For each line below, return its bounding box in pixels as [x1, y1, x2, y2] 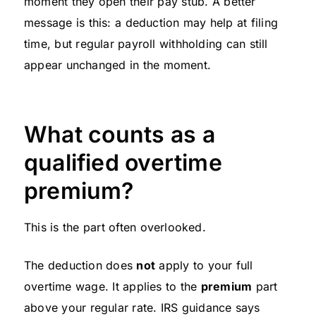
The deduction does [24, 258, 137, 273]
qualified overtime [24, 149, 222, 177]
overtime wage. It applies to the [24, 279, 201, 294]
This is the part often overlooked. [24, 220, 206, 235]
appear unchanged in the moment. [24, 58, 211, 73]
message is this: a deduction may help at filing [24, 16, 279, 30]
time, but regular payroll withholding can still [24, 37, 268, 51]
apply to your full [155, 258, 253, 273]
